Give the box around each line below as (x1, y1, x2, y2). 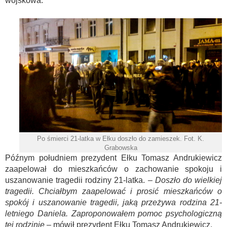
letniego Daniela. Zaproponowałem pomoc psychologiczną (5, 209, 222, 218)
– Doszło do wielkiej (145, 176, 222, 185)
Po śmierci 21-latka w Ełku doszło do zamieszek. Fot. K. (37, 135, 204, 143)
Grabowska (104, 144, 137, 152)
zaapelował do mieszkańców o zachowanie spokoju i (5, 165, 222, 174)
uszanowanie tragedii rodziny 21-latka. (5, 176, 145, 185)
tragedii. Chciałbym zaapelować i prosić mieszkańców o (5, 187, 222, 196)
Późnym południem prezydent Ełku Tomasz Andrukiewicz (5, 154, 222, 163)
